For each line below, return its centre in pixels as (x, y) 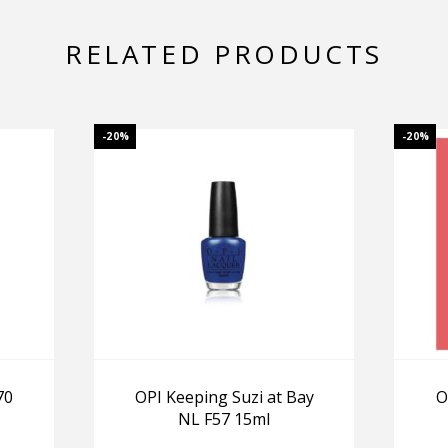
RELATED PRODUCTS (224, 54)
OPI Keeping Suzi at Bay (224, 397)
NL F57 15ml (224, 419)
